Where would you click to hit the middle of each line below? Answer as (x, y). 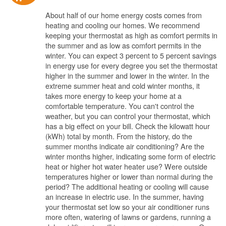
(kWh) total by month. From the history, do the (119, 136)
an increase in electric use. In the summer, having (125, 196)
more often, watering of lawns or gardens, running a (128, 217)
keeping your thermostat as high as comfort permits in (131, 35)
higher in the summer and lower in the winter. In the (127, 75)
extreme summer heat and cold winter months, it (123, 86)
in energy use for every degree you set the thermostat (131, 65)
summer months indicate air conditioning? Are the (125, 146)
